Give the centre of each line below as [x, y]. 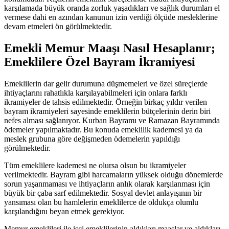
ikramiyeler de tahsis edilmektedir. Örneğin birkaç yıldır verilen [106, 102]
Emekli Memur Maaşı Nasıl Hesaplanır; [110, 48]
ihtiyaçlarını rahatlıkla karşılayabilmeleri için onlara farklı [96, 93]
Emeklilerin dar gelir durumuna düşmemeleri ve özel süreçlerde [106, 83]
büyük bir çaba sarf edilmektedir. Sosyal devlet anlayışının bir [103, 193]
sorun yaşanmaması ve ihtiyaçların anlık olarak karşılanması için [107, 184]
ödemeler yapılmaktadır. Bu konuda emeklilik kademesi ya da [103, 129]
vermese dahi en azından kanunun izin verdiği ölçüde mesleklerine [111, 17]
